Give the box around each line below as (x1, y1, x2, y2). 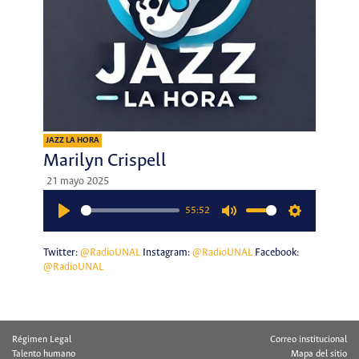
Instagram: (139, 247, 192, 260)
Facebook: (252, 247, 299, 260)
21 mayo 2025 (46, 175, 109, 188)
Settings (295, 220, 332, 233)
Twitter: (42, 247, 80, 260)
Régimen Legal (12, 334, 71, 345)
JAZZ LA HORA (45, 135, 99, 145)
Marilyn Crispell (42, 151, 167, 171)
